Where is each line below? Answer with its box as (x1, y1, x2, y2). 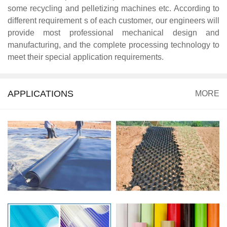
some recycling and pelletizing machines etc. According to (8, 4, 219, 13)
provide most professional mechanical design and (8, 28, 219, 37)
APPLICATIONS (8, 89, 73, 99)
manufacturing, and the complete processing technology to (8, 41, 219, 50)
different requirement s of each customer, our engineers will (8, 16, 219, 25)
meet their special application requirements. (8, 53, 164, 62)
